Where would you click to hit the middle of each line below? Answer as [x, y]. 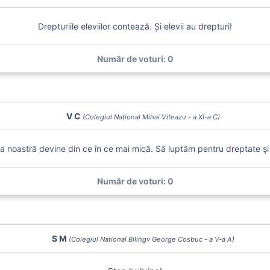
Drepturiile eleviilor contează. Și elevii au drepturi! [135, 26]
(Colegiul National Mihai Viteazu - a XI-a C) [151, 117]
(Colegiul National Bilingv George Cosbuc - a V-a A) [151, 239]
